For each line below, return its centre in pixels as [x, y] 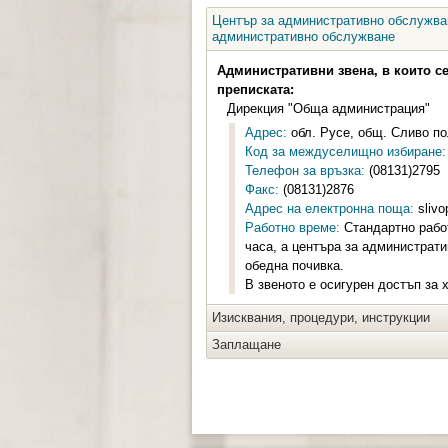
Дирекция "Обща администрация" [328, 108]
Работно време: [292, 227]
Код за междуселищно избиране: [345, 151]
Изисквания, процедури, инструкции [321, 317]
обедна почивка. [294, 265]
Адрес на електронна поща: [329, 208]
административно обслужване [303, 36]
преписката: [255, 89]
